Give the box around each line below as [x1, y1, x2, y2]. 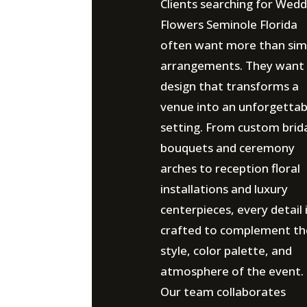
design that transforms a [160, 78, 299, 94]
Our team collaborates [160, 284, 286, 299]
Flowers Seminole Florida [160, 16, 297, 32]
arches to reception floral [160, 160, 300, 176]
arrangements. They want [160, 58, 304, 73]
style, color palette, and [160, 243, 292, 258]
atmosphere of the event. [160, 263, 304, 279]
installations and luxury [160, 181, 288, 197]
